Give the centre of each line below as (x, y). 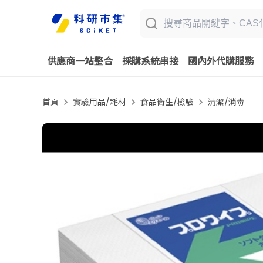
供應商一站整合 (80, 61)
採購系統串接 (150, 61)
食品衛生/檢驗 (167, 102)
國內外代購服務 (221, 61)
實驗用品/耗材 (100, 102)
